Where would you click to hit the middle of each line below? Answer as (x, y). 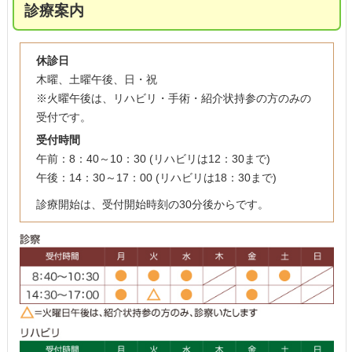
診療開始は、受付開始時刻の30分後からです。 (152, 204)
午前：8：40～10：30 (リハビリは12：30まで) (153, 158)
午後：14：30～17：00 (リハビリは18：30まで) (156, 177)
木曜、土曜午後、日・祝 (96, 79)
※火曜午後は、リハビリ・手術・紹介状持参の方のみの (173, 98)
